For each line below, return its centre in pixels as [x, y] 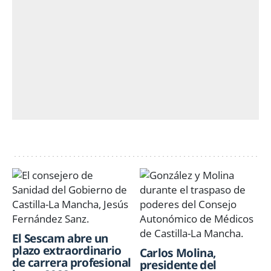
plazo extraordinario [67, 251]
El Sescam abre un [60, 239]
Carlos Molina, [178, 253]
